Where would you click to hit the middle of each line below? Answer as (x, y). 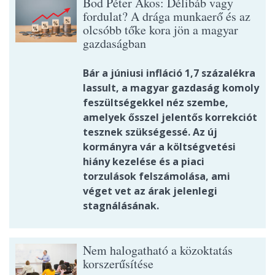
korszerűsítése (118, 264)
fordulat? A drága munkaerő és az (167, 17)
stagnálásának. (121, 206)
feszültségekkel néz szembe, (156, 103)
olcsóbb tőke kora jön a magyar (161, 30)
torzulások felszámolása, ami (157, 176)
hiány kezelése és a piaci (144, 162)
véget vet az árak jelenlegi (150, 191)
